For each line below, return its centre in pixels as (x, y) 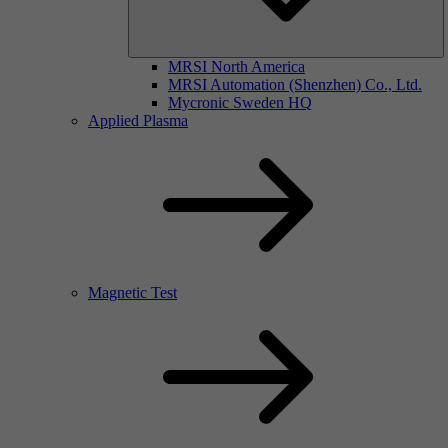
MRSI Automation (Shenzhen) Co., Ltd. (295, 84)
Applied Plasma (138, 120)
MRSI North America (236, 66)
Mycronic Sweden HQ (240, 102)
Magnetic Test (132, 292)
